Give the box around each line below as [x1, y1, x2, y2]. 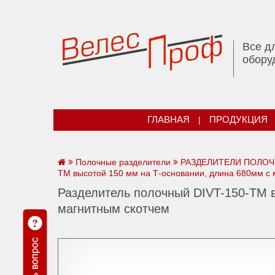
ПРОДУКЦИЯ [209, 115, 268, 125]
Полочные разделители [76, 157, 171, 167]
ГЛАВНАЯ [147, 115, 190, 125]
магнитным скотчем [58, 202, 169, 215]
